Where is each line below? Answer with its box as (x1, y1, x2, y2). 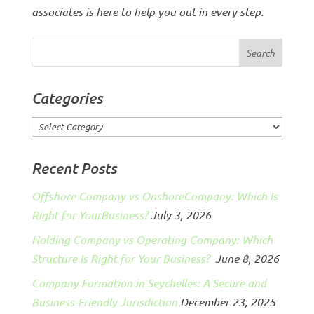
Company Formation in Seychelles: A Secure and (31, 275, 266, 290)
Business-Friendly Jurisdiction (31, 294, 177, 309)
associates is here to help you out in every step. (31, 4, 264, 19)
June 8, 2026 (214, 250, 279, 266)
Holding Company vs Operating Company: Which (31, 231, 273, 247)
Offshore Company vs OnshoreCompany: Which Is (31, 188, 278, 203)
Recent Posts (31, 158, 116, 177)
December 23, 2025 (179, 294, 275, 309)
